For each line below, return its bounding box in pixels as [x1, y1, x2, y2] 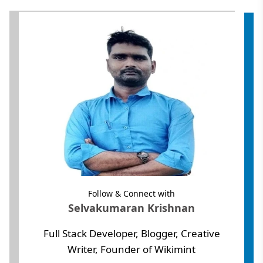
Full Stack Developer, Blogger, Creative [43, 227, 220, 241]
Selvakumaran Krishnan [68, 201, 195, 215]
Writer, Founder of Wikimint [68, 242, 195, 257]
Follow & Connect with [88, 188, 175, 200]
